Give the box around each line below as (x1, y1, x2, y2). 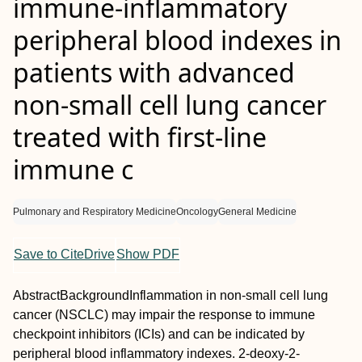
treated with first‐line (13, 119, 267, 154)
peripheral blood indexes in (13, 22, 342, 57)
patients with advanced (13, 54, 295, 90)
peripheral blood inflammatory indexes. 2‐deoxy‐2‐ (13, 346, 300, 360)
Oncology (176, 205, 218, 217)
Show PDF (116, 246, 179, 261)
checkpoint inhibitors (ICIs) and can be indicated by (13, 326, 305, 341)
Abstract (13, 288, 60, 302)
